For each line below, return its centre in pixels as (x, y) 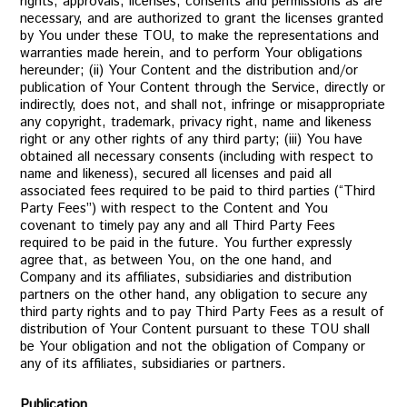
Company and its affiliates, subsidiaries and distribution (186, 278)
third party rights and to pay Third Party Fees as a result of (202, 312)
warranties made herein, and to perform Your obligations (192, 53)
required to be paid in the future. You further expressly (186, 243)
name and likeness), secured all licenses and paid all (176, 174)
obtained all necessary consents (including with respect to (197, 157)
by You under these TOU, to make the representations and (200, 36)
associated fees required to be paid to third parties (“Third (198, 191)
